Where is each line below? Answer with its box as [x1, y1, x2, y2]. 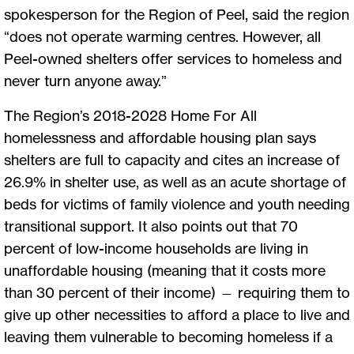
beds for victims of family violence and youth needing [4, 194, 350, 213]
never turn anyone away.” [4, 71, 167, 89]
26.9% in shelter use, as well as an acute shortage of [4, 172, 346, 190]
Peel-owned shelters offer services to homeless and [4, 49, 342, 67]
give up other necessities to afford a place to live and [4, 305, 350, 323]
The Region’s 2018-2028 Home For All [4, 106, 257, 124]
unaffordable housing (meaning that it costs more [4, 261, 326, 279]
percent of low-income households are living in [4, 239, 308, 257]
